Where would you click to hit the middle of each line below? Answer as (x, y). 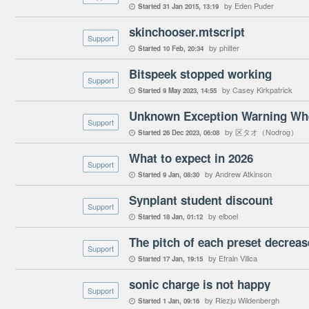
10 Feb (173, 48)
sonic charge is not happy (200, 284)
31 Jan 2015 (181, 6)
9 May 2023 (180, 90)
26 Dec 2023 (181, 132)
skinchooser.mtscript (187, 32)
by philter (224, 48)
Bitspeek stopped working (200, 74)
